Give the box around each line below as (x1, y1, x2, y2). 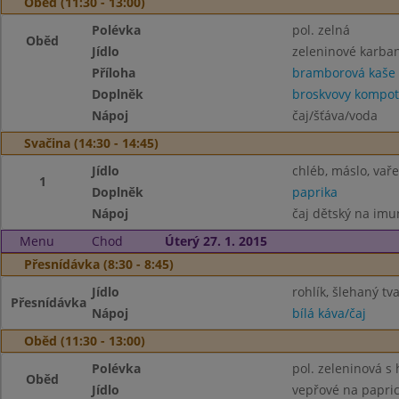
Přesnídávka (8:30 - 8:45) (24, 256, 174, 273)
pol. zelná (291, 21, 350, 38)
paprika (291, 183, 338, 200)
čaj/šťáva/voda (291, 107, 378, 124)
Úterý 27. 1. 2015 (164, 232, 267, 249)
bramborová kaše (291, 64, 395, 81)
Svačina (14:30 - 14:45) (24, 134, 159, 151)
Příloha (92, 64, 136, 81)
